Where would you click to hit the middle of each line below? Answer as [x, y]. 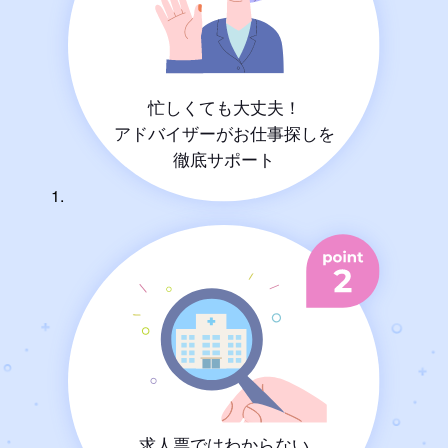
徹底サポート [224, 159]
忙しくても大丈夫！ [224, 107]
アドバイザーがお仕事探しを [224, 133]
